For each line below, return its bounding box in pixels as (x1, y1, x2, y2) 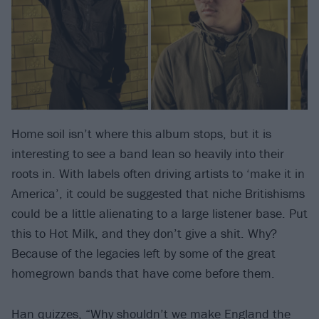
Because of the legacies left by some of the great (11, 245, 276, 262)
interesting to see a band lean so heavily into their (11, 145, 284, 162)
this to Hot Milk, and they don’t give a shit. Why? (11, 225, 277, 242)
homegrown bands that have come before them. (11, 265, 275, 282)
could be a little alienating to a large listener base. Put (11, 205, 308, 222)
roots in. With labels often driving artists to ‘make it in (11, 165, 305, 182)
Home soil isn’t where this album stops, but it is (11, 125, 271, 142)
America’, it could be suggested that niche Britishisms (11, 185, 305, 202)
